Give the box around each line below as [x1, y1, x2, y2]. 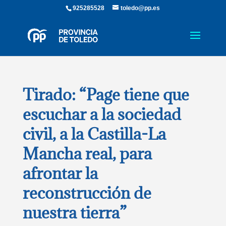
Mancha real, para [22, 143, 152, 164]
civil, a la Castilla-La [22, 124, 166, 144]
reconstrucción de [22, 183, 151, 203]
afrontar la [22, 163, 98, 184]
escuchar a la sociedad [22, 104, 181, 125]
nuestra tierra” [22, 202, 127, 223]
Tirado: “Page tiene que [22, 84, 189, 105]
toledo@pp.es [121, 5, 160, 12]
